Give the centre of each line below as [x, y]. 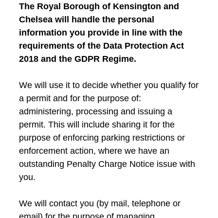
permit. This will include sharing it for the [97, 125]
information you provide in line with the [101, 33]
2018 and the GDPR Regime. [78, 59]
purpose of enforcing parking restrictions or [102, 138]
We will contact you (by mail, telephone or [100, 204]
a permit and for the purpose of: [80, 99]
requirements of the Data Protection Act [101, 46]
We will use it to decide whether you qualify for [109, 85]
